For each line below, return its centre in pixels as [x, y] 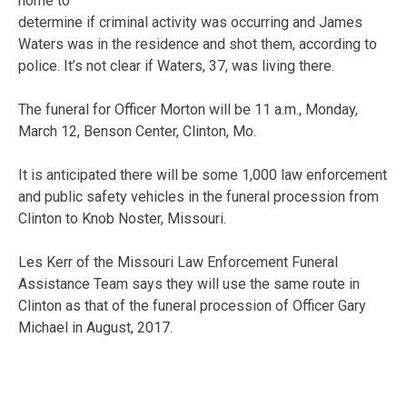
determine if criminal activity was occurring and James [190, 22]
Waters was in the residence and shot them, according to [198, 44]
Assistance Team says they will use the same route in [189, 283]
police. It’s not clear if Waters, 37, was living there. [176, 65]
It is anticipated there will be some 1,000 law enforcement [203, 174]
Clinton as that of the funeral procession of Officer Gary [192, 305]
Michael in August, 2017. [95, 327]
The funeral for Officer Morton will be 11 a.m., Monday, [188, 109]
